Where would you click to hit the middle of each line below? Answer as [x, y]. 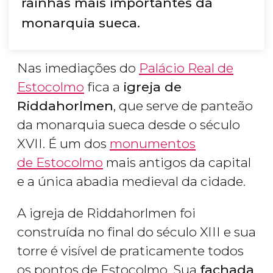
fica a [104, 87]
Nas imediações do [78, 68]
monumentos [153, 144]
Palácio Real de [186, 68]
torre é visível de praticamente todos [130, 251]
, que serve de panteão [183, 106]
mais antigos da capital [177, 163]
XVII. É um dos [63, 144]
